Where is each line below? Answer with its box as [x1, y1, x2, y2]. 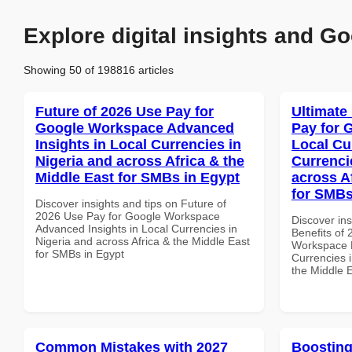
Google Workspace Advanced [35, 119, 234, 136]
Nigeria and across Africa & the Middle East [35, 234, 250, 247]
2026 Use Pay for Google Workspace [35, 209, 220, 222]
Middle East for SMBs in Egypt [35, 169, 240, 185]
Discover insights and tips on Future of [35, 196, 226, 210]
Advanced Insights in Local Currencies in [35, 222, 237, 235]
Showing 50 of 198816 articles [24, 63, 174, 76]
